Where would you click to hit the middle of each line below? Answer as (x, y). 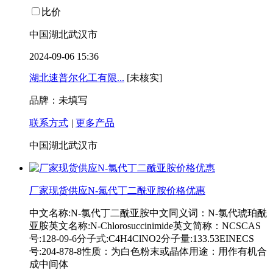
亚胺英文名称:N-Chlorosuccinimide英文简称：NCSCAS (145, 226)
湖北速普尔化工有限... (77, 78)
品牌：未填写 (58, 101)
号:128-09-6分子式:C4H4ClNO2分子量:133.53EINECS (142, 239)
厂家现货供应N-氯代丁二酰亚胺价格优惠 (117, 191)
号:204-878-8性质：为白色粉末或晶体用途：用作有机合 (148, 252)
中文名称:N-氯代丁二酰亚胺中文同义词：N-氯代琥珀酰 (148, 213)
